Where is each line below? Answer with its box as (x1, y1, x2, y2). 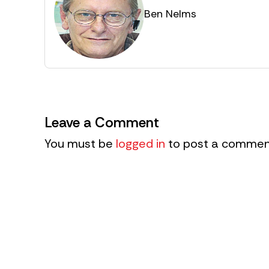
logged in (116, 136, 165, 152)
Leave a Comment (44, 113, 159, 132)
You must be (44, 136, 116, 152)
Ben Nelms (144, 6, 196, 21)
